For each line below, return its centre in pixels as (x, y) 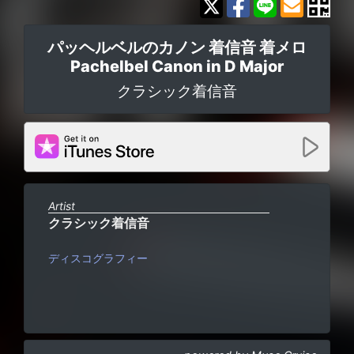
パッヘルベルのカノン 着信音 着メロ (177, 47)
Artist (62, 205)
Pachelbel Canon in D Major (177, 66)
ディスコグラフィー (98, 258)
